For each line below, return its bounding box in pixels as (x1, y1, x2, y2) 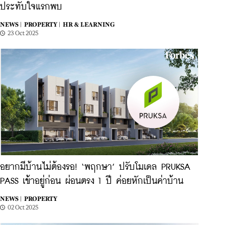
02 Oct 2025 (8, 204, 39, 211)
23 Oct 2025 (8, 30, 39, 37)
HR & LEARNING (63, 21, 115, 28)
